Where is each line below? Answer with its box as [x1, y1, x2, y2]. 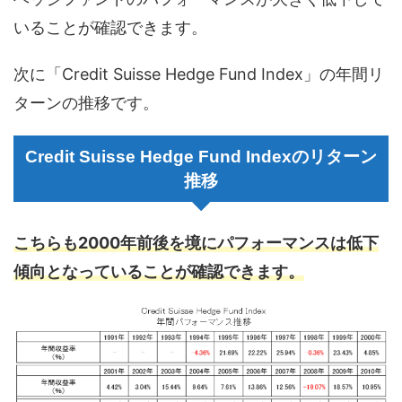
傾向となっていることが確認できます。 [13, 261, 304, 281]
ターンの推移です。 [13, 92, 159, 112]
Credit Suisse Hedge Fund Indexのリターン [25, 146, 377, 166]
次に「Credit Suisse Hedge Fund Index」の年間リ [13, 64, 384, 83]
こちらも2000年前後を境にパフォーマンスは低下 [13, 232, 379, 252]
